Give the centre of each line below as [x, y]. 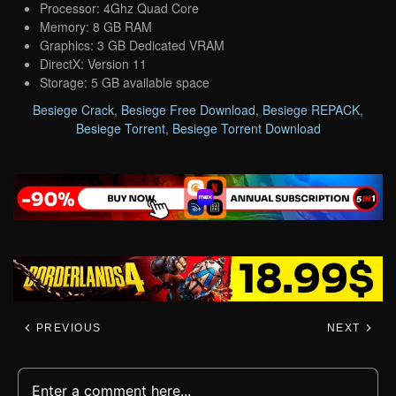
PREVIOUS [67, 328]
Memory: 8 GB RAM [96, 26]
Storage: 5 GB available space [125, 82]
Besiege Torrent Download [246, 128]
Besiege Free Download [188, 109]
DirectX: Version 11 [93, 63]
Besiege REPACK [311, 109]
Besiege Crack [73, 109]
